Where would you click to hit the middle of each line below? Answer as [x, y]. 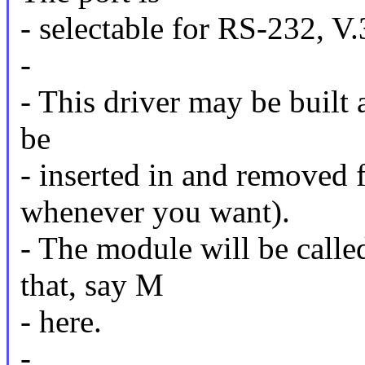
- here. [61, 322]
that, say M [92, 285]
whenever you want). [155, 212]
